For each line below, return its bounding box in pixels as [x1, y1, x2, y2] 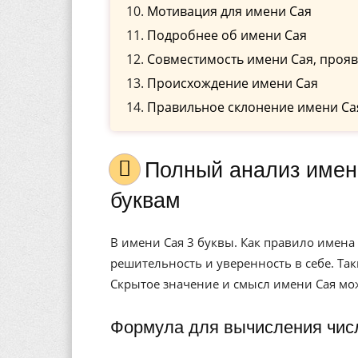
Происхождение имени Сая [147, 74, 318, 92]
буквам [110, 189, 181, 213]
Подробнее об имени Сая [147, 26, 307, 44]
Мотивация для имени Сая [147, 2, 312, 20]
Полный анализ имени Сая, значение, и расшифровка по [145, 158, 160, 182]
